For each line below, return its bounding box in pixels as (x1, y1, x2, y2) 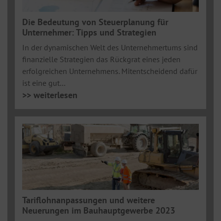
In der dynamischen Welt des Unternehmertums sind (22, 42, 198, 52)
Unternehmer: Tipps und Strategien (22, 26, 156, 38)
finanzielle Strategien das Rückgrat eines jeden (22, 54, 181, 64)
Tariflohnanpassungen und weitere (22, 194, 155, 206)
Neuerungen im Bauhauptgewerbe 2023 (22, 204, 175, 216)
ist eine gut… (22, 77, 66, 88)
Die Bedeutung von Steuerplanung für (22, 16, 168, 28)
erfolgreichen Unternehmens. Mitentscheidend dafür (22, 66, 197, 76)
